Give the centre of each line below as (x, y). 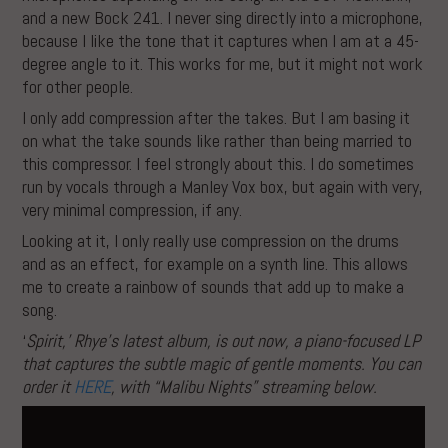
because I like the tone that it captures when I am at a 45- (221, 40)
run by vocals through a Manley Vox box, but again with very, (223, 186)
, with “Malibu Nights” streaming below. (244, 386)
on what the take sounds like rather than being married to (217, 140)
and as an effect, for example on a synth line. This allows (215, 263)
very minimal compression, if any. (132, 209)
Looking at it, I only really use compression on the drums (211, 240)
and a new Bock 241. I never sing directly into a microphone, (223, 17)
